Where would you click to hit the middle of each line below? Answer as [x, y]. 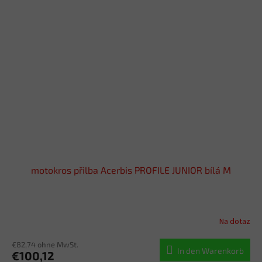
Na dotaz [235, 221]
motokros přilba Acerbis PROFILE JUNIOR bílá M [131, 170]
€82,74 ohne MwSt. [45, 245]
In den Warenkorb [211, 251]
